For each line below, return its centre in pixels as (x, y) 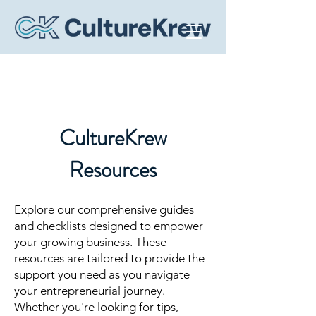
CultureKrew (113, 138)
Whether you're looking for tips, (96, 307)
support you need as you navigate (102, 274)
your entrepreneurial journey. (90, 291)
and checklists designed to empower (109, 226)
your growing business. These (90, 242)
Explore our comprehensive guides (104, 209)
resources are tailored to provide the (109, 258)
